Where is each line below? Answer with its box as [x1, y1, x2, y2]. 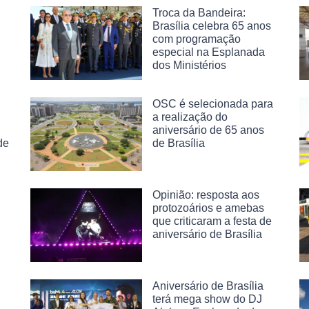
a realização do [152, 110, 228, 123]
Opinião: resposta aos [152, 188, 259, 201]
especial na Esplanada [152, 46, 265, 58]
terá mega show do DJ [152, 292, 262, 305]
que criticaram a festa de [152, 215, 272, 227]
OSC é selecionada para [152, 97, 273, 110]
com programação [152, 33, 241, 45]
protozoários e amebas [152, 201, 264, 214]
